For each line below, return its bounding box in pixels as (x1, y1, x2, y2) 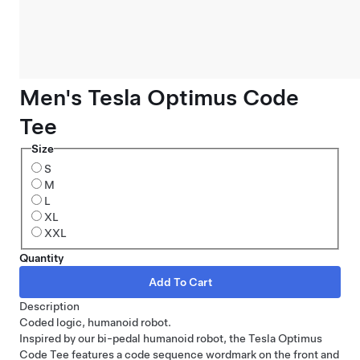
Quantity (19, 251, 64, 264)
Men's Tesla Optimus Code (19, 84, 299, 111)
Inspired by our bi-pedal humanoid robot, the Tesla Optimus (19, 331, 322, 345)
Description (19, 299, 80, 313)
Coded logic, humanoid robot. (19, 315, 171, 329)
